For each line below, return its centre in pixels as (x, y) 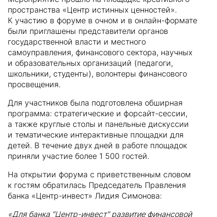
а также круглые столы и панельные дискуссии (98, 124)
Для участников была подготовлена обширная (95, 103)
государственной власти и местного (77, 42)
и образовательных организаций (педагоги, (90, 63)
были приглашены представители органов (88, 31)
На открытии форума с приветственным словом (99, 174)
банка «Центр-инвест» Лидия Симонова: (85, 196)
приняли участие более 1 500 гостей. (78, 156)
